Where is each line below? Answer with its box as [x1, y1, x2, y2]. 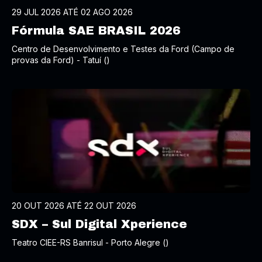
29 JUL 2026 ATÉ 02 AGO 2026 [12, 7, 133, 17]
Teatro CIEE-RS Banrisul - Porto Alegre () [12, 237, 169, 247]
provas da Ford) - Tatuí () [12, 55, 110, 65]
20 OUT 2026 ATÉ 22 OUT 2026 [12, 201, 136, 211]
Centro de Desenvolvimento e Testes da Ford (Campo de [12, 44, 235, 54]
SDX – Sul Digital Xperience [12, 218, 187, 230]
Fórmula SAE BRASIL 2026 [12, 24, 180, 37]
